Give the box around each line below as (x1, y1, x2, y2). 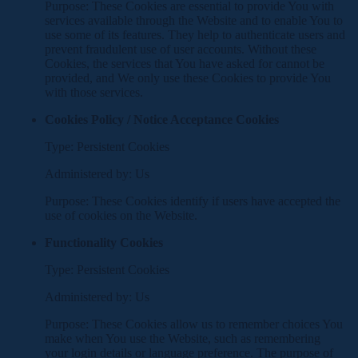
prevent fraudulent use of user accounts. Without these (45, 42, 316, 56)
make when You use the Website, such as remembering (45, 332, 320, 345)
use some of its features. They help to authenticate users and (45, 28, 345, 42)
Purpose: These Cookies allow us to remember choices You (45, 317, 343, 331)
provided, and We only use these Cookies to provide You (45, 71, 331, 85)
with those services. (45, 86, 143, 99)
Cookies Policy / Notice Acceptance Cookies (45, 113, 279, 126)
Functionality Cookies (45, 236, 163, 249)
